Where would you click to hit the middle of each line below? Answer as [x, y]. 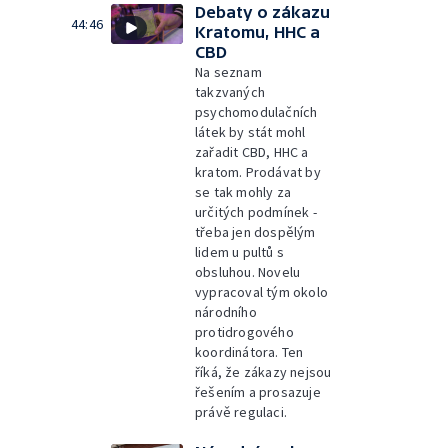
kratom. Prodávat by [258, 171]
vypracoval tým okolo [261, 291]
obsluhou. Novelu [248, 271]
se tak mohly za [243, 191]
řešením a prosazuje [258, 391]
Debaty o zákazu [262, 11]
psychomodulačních [256, 111]
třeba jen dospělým [255, 231]
